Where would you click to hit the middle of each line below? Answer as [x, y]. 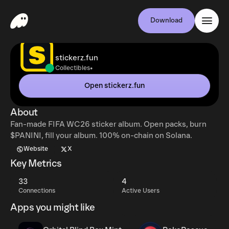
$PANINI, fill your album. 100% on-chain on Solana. [101, 135]
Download [166, 20]
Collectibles [73, 68]
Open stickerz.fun [114, 86]
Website [36, 149]
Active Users [141, 191]
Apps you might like [53, 208]
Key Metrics [36, 164]
